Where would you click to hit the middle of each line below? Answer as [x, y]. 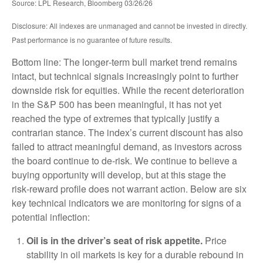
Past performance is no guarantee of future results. [93, 40]
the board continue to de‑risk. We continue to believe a [124, 161]
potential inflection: [51, 217]
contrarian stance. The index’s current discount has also [127, 133]
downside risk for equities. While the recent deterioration [128, 90]
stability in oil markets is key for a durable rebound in [135, 255]
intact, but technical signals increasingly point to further [125, 76]
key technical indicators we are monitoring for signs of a [127, 203]
